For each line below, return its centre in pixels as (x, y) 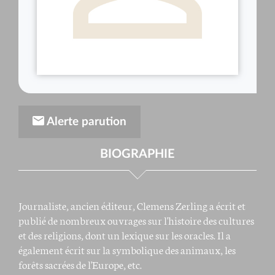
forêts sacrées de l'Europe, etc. (80, 264)
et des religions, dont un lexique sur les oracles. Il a (125, 234)
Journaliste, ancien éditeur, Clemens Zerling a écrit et (132, 205)
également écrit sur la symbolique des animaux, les (127, 249)
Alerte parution (85, 122)
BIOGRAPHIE (137, 154)
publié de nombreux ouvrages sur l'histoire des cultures (136, 220)
